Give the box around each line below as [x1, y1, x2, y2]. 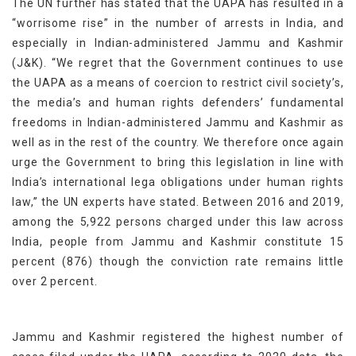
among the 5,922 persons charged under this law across [12, 215, 344, 228]
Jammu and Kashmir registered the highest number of [12, 330, 344, 343]
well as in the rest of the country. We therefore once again [12, 135, 344, 149]
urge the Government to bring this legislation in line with [12, 155, 344, 168]
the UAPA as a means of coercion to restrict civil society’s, [12, 75, 344, 89]
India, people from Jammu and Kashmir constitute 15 [12, 234, 344, 248]
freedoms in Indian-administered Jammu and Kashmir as [12, 115, 344, 129]
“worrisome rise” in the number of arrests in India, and [12, 16, 344, 29]
